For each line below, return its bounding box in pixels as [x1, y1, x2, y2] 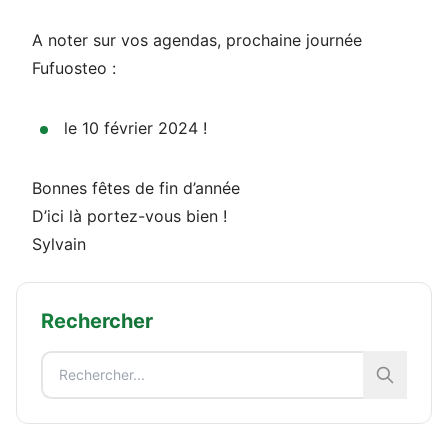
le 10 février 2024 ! [64, 117, 207, 138]
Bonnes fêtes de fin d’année [32, 177, 240, 198]
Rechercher [41, 308, 153, 333]
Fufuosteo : [32, 57, 116, 78]
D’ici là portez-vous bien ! [32, 205, 227, 226]
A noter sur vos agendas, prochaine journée [32, 29, 362, 50]
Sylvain [32, 233, 86, 254]
